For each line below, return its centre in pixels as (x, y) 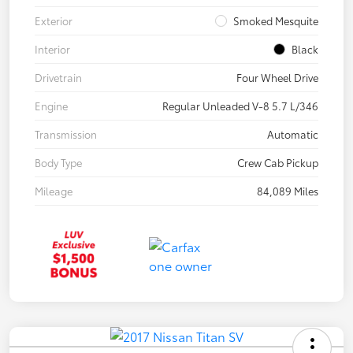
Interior (52, 49)
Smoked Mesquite (276, 21)
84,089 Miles (288, 191)
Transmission (66, 134)
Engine (51, 106)
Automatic (293, 134)
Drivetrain (58, 78)
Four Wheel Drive (277, 78)
